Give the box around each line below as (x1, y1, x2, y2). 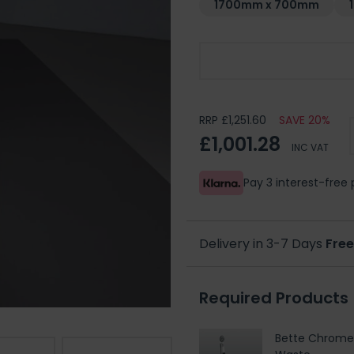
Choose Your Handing (212, 51, 344, 70)
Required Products (199, 286, 348, 309)
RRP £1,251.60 (199, 112, 266, 128)
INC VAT (292, 140, 329, 154)
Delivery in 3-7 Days (199, 234, 326, 253)
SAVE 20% (279, 112, 330, 128)
